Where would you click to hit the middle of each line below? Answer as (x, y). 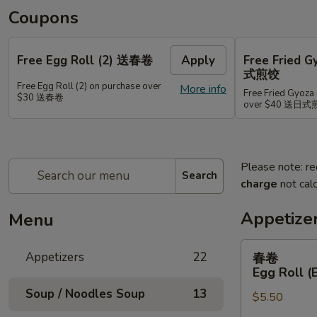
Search (200, 175)
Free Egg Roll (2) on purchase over (89, 86)
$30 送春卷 (40, 98)
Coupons (44, 18)
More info (203, 89)
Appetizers (55, 257)
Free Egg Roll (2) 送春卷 (85, 60)
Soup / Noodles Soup (85, 294)
